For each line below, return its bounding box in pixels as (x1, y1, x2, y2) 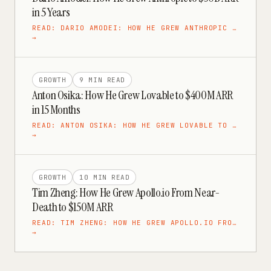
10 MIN (79, 173, 107, 181)
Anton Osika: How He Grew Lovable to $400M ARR (32, 87, 233, 103)
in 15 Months (32, 102, 80, 117)
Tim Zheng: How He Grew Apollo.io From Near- (32, 184, 220, 200)
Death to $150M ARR (32, 199, 113, 215)
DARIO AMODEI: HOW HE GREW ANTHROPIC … (60, 24, 237, 32)
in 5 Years (32, 4, 70, 20)
